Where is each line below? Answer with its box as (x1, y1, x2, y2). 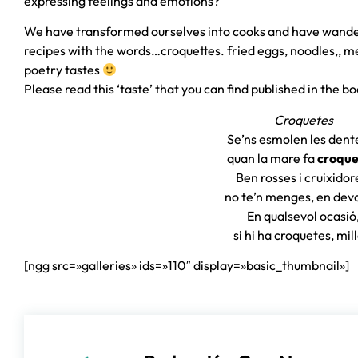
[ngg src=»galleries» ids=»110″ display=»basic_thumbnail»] (24, 257, 349, 274)
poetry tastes (24, 62, 102, 78)
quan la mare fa (226, 149, 317, 166)
